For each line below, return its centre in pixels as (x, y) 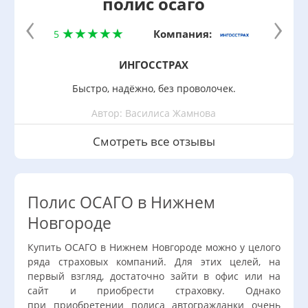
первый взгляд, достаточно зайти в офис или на (154, 276)
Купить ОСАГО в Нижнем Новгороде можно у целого (154, 247)
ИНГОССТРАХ (154, 65)
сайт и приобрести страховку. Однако (154, 290)
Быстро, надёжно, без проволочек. (154, 88)
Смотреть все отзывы (154, 141)
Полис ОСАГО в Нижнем (121, 202)
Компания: (184, 34)
